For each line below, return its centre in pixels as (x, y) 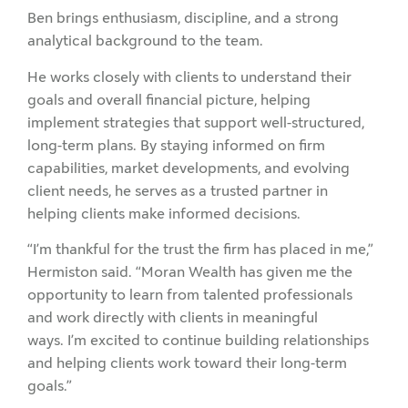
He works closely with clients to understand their (189, 76)
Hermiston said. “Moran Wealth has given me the (190, 272)
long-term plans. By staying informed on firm (176, 145)
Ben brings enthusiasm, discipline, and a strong (183, 18)
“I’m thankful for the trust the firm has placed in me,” (200, 250)
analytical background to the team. (145, 41)
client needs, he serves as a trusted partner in (178, 190)
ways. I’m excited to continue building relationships (198, 341)
